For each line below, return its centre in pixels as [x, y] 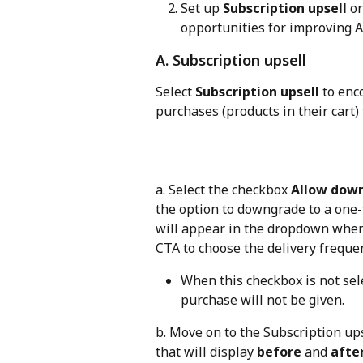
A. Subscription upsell [231, 60]
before [279, 351]
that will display [206, 351]
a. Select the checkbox [223, 189]
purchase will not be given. [263, 299]
